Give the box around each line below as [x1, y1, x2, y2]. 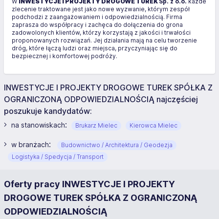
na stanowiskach [11, 121, 65, 129]
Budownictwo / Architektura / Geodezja [61, 141, 173, 149]
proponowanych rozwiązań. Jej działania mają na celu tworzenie [12, 37, 197, 44]
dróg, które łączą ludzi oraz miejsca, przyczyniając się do [12, 44, 177, 52]
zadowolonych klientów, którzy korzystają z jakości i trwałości [12, 29, 191, 36]
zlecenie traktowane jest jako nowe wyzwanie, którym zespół [12, 5, 190, 13]
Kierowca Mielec [130, 122, 177, 129]
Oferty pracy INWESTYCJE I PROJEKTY [4, 179, 175, 189]
